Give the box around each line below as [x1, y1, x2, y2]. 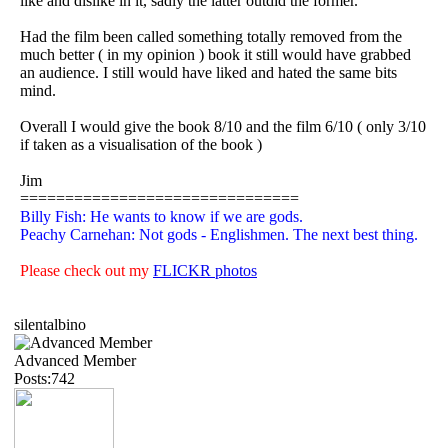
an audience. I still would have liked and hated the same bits [20, 63, 397, 81]
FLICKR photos [153, 261, 257, 279]
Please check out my [20, 261, 153, 279]
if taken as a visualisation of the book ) [20, 135, 262, 153]
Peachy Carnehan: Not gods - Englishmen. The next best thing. [20, 225, 418, 243]
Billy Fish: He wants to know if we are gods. [20, 207, 303, 225]
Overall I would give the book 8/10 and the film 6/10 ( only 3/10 [20, 117, 426, 135]
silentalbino [14, 315, 86, 333]
